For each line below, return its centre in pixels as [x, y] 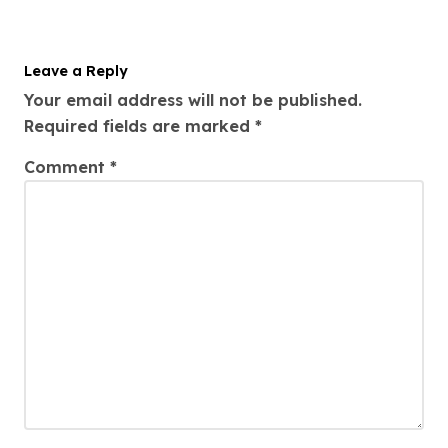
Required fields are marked [139, 125]
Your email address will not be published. [193, 99]
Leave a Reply [76, 71]
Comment [67, 166]
